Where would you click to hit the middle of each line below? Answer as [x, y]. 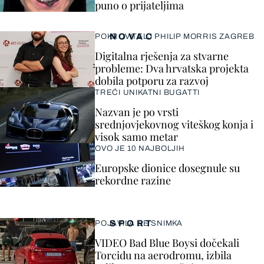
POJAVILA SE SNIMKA [139, 223]
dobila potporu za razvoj [152, 80]
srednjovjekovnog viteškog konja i [174, 124]
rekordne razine [133, 180]
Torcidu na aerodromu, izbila [163, 255]
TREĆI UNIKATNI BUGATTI [148, 92]
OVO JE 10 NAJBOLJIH [140, 148]
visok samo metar [136, 136]
